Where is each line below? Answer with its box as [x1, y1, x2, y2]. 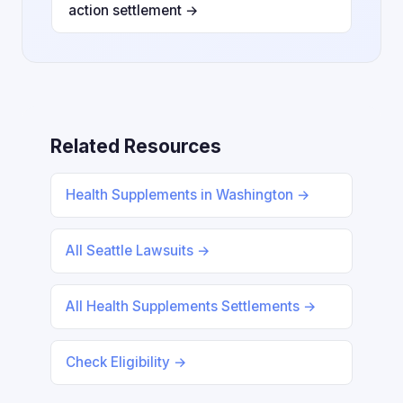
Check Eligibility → [66, 354, 187, 371]
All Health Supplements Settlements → [66, 298, 317, 315]
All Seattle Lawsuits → [66, 242, 210, 259]
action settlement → [68, 2, 199, 19]
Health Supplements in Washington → [66, 186, 310, 203]
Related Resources [50, 135, 221, 157]
